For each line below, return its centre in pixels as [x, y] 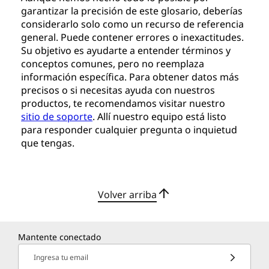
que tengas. [48, 143]
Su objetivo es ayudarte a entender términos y [126, 50]
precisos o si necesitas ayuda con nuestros [118, 90]
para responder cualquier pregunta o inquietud [129, 129]
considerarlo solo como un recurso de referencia [133, 24]
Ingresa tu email [61, 258]
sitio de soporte [57, 116]
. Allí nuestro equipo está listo [160, 116]
